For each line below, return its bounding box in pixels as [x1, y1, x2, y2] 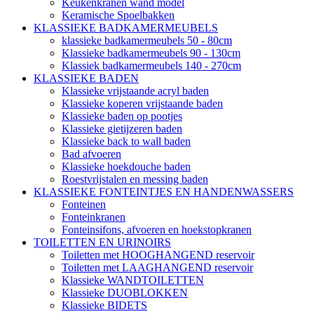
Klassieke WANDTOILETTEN [62, 274, 204, 287]
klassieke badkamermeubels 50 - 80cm [62, 34, 232, 47]
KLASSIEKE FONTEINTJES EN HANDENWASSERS [34, 186, 294, 198]
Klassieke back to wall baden [62, 135, 191, 148]
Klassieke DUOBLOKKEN [62, 287, 188, 299]
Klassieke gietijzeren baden [62, 123, 182, 135]
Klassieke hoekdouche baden [62, 161, 191, 173]
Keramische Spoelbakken [62, 9, 175, 22]
